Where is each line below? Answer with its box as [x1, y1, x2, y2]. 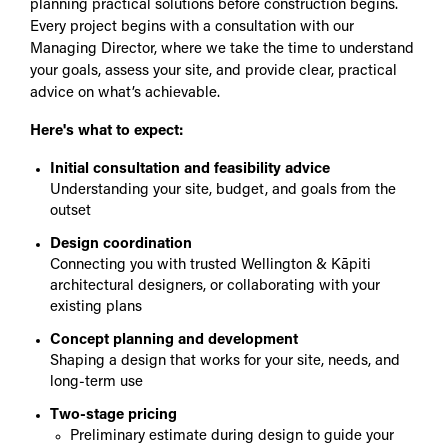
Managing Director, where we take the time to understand [30, 42, 414, 58]
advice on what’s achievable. [30, 86, 220, 102]
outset [50, 204, 91, 220]
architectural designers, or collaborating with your [50, 279, 380, 295]
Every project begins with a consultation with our [30, 20, 354, 36]
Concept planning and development [50, 333, 298, 349]
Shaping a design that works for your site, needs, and [50, 354, 400, 370]
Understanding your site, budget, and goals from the [50, 183, 396, 199]
